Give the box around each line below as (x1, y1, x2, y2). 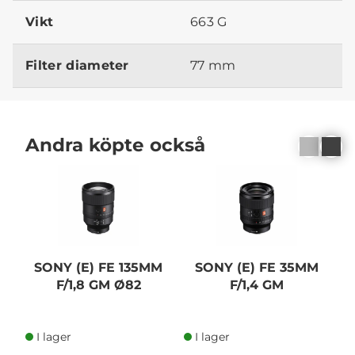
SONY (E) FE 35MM (194, 259, 319, 275)
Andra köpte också (25, 132, 205, 156)
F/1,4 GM (229, 277, 284, 292)
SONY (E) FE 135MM (34, 259, 163, 275)
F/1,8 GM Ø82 (55, 277, 141, 292)
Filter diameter (25, 58, 129, 74)
